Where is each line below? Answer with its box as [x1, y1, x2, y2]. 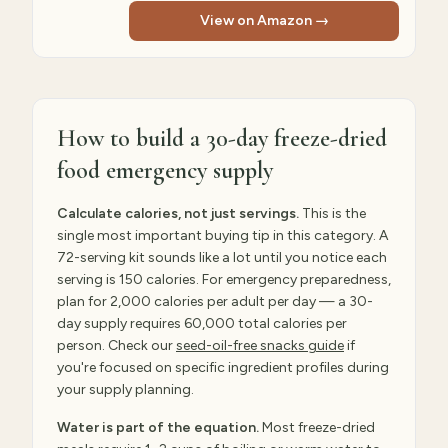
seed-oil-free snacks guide [176, 337, 344, 354]
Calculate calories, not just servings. [57, 205, 299, 222]
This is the [299, 205, 366, 222]
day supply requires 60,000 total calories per [57, 315, 347, 332]
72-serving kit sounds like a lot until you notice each [57, 249, 387, 266]
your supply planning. [57, 381, 194, 398]
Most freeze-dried [259, 419, 375, 436]
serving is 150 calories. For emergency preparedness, [57, 271, 391, 288]
